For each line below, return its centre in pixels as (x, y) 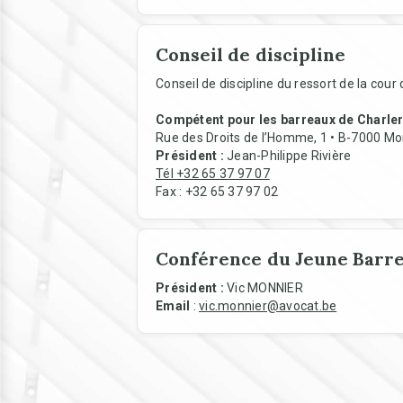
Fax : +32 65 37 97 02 (217, 192)
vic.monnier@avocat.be (268, 306)
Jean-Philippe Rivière (287, 156)
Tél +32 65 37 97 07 (213, 174)
